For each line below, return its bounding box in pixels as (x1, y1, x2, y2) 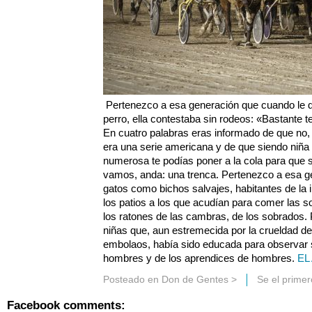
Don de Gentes (162, 274, 228, 285)
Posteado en (103, 274, 162, 285)
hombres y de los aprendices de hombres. (103, 252, 297, 264)
